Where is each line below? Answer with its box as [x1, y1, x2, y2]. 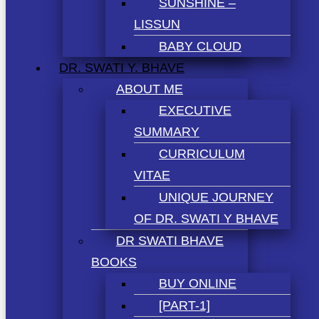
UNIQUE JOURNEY [159, 189, 273, 204]
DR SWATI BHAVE [116, 233, 224, 248]
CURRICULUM [159, 146, 245, 161]
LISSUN [134, 16, 180, 31]
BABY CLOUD [159, 38, 241, 53]
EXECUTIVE [159, 103, 231, 117]
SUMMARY [134, 124, 199, 139]
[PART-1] [159, 298, 210, 313]
